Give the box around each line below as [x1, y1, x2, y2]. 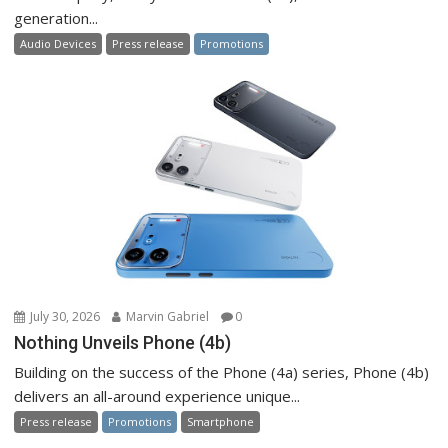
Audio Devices [20, 36, 97, 52]
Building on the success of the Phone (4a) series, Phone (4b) [14, 361, 430, 382]
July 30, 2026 [27, 307, 101, 325]
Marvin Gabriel [123, 307, 210, 325]
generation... [14, 8, 99, 29]
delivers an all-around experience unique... [14, 385, 301, 406]
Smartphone [187, 413, 255, 429]
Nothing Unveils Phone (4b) [14, 331, 232, 353]
